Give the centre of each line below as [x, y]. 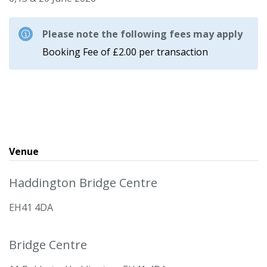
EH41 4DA [31, 207]
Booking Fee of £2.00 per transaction [125, 52]
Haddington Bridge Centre [83, 183]
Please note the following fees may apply [142, 34]
